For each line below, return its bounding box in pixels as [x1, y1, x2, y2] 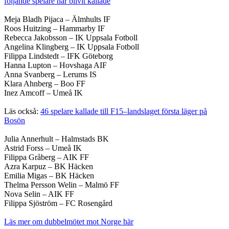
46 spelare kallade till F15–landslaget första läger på [40, 107, 207, 116]
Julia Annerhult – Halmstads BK [4, 134, 109, 144]
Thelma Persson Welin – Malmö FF [4, 180, 119, 190]
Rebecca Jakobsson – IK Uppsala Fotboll [4, 33, 138, 42]
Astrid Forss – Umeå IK [4, 144, 82, 153]
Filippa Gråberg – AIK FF [4, 153, 89, 162]
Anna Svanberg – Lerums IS [4, 70, 97, 79]
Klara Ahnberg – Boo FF [4, 79, 85, 88]
